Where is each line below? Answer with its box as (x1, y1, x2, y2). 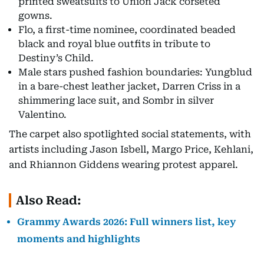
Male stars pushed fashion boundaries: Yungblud (18, 66, 252, 78)
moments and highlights (17, 233, 140, 245)
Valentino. (18, 108, 67, 120)
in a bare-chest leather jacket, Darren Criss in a (18, 80, 240, 92)
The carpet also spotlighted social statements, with (9, 128, 251, 140)
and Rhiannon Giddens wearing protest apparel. (9, 159, 238, 170)
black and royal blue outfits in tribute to (18, 38, 210, 49)
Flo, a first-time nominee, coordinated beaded (18, 24, 236, 35)
